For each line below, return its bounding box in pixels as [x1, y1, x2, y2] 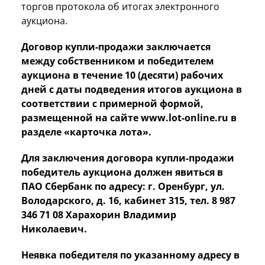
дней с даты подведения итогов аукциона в [21, 82, 242, 96]
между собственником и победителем [21, 54, 214, 67]
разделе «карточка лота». [21, 125, 151, 138]
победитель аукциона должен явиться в [21, 165, 223, 179]
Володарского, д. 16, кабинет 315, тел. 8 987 [21, 193, 235, 207]
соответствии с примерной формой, [21, 96, 203, 110]
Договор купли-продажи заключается [21, 40, 211, 53]
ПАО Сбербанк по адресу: [21, 179, 148, 193]
